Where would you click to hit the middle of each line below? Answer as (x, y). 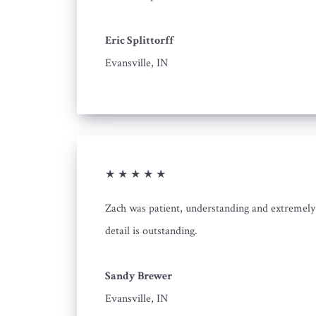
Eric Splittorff (139, 41)
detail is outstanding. (151, 231)
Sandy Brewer (139, 276)
